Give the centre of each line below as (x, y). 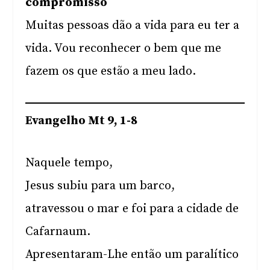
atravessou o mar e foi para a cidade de (132, 209)
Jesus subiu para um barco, (100, 186)
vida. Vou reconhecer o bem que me (124, 49)
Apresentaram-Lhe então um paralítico (132, 255)
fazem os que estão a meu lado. (111, 71)
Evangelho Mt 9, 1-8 (82, 121)
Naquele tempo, (69, 163)
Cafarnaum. (58, 232)
